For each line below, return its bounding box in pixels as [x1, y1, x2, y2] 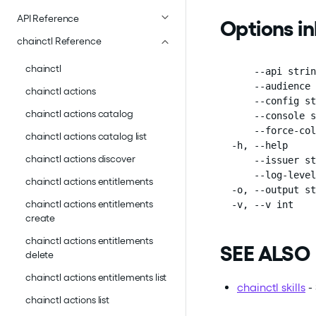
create [25, 212, 56, 224]
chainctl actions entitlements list [25, 272, 167, 284]
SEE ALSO [220, 241, 310, 267]
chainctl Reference [17, 35, 102, 47]
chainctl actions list [25, 294, 110, 306]
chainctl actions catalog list [25, 130, 147, 142]
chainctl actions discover [25, 153, 135, 165]
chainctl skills [237, 281, 305, 295]
